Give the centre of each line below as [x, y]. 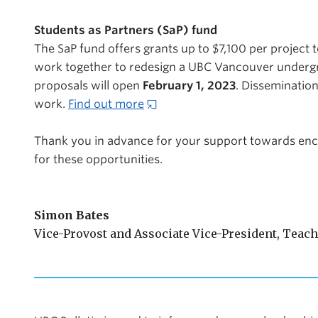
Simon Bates [72, 215]
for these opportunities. [100, 159]
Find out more [106, 104]
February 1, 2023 [189, 86]
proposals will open [88, 86]
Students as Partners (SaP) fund [126, 30]
